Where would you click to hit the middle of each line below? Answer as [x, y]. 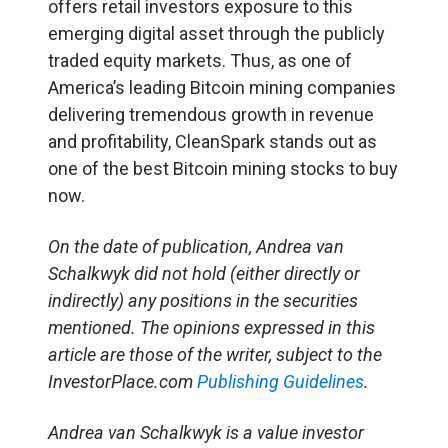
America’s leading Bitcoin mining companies [222, 87]
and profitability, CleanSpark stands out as [212, 141]
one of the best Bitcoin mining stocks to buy [223, 168]
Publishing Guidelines [280, 381]
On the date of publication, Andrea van [196, 246]
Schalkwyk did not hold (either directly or [204, 273]
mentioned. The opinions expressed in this [211, 327]
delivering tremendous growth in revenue [211, 114]
